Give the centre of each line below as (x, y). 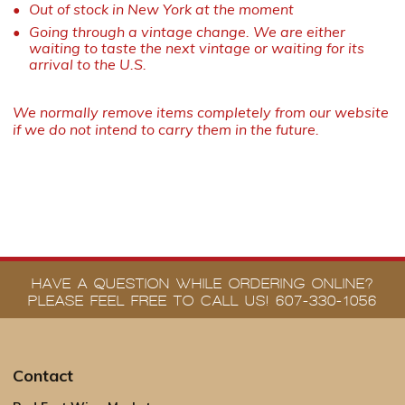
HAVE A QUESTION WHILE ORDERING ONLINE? (202, 283)
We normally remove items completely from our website (201, 112)
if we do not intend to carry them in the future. (166, 129)
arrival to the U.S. (87, 64)
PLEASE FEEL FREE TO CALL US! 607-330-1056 (202, 300)
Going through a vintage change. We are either (187, 31)
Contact (43, 375)
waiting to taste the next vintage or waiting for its (196, 47)
